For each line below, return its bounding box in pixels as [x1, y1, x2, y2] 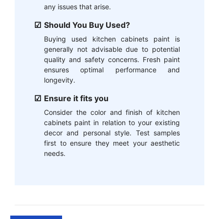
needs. [44, 149, 66, 157]
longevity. [44, 75, 75, 84]
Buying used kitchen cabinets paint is [44, 34, 180, 43]
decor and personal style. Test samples [44, 128, 180, 137]
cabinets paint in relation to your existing [44, 118, 180, 127]
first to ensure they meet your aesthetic [44, 138, 180, 147]
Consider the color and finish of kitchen [44, 108, 180, 116]
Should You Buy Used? [44, 20, 130, 30]
